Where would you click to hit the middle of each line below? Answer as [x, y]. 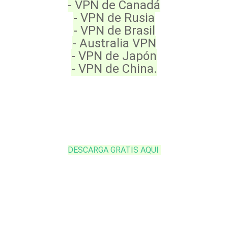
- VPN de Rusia [114, 18]
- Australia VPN [114, 43]
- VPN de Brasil [114, 31]
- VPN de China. [114, 69]
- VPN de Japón [114, 56]
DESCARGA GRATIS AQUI [114, 150]
